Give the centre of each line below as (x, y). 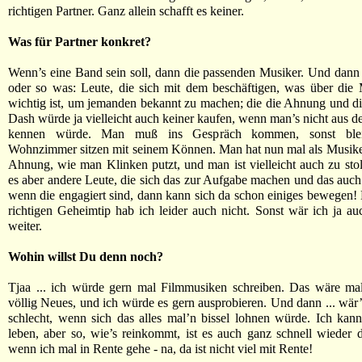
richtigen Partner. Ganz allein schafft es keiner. (126, 11)
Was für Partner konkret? (80, 42)
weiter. (25, 226)
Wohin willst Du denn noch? (86, 257)
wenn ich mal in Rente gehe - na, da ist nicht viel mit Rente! (160, 349)
